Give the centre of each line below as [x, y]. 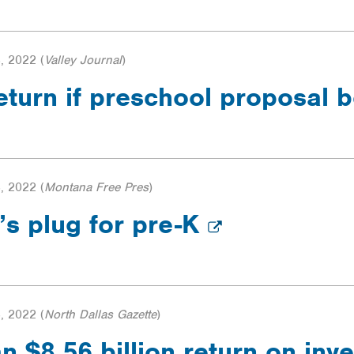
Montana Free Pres [96, 188]
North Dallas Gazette [100, 315]
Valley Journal [83, 60]
